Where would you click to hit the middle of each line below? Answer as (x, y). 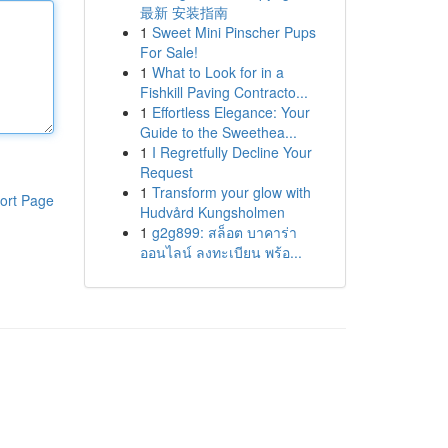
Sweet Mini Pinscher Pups (233, 32)
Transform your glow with (231, 192)
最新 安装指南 (183, 12)
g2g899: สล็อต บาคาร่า (224, 232)
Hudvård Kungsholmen (212, 212)
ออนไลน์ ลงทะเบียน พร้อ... (220, 252)
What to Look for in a (217, 72)
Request (166, 172)
